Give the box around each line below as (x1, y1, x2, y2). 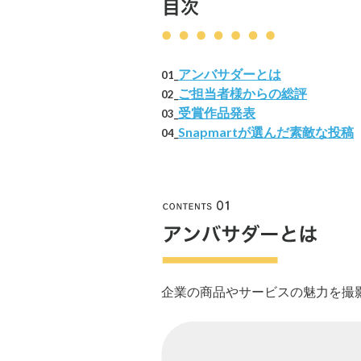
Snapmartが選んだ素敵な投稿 (178, 123, 354, 139)
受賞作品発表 (178, 104, 255, 120)
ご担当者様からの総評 (178, 85, 307, 101)
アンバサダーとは (178, 65, 281, 81)
